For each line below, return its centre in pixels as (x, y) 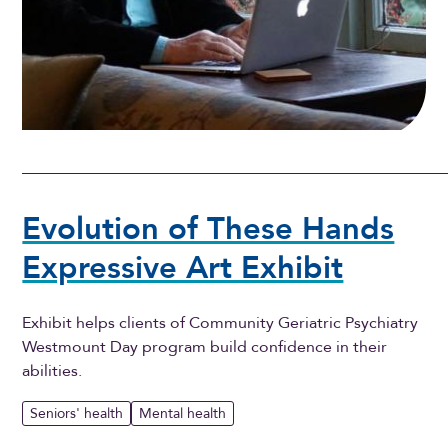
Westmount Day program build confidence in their (205, 346)
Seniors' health (77, 414)
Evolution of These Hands (208, 229)
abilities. (52, 370)
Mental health (183, 414)
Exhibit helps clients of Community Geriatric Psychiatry (220, 322)
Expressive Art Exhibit (183, 268)
